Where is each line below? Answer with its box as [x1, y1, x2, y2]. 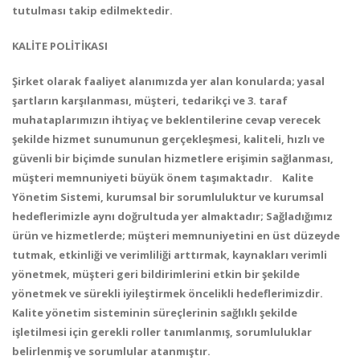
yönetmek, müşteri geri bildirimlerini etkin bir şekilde [12, 267, 300, 281]
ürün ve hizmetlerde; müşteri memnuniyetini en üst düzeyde [12, 228, 340, 243]
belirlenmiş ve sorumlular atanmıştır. [12, 344, 213, 358]
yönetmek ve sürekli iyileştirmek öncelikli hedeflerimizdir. [12, 286, 323, 301]
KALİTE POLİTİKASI [12, 39, 108, 53]
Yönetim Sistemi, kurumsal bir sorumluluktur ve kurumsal [12, 190, 324, 204]
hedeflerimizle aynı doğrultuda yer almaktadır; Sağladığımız [12, 209, 333, 223]
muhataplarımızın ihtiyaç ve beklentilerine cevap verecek [12, 112, 321, 127]
